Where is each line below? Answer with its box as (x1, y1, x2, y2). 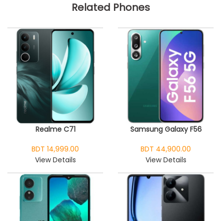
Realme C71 (35, 124, 75, 134)
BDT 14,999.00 (32, 144, 79, 154)
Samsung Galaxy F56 (130, 124, 202, 134)
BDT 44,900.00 (141, 144, 191, 154)
